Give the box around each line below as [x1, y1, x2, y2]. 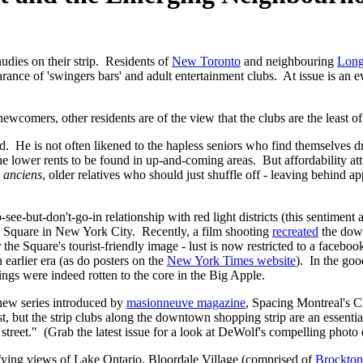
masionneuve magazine [126, 296, 246, 310]
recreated [272, 224, 318, 239]
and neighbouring [241, 54, 337, 69]
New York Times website [167, 254, 296, 268]
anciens [3, 168, 42, 182]
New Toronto [172, 54, 241, 69]
